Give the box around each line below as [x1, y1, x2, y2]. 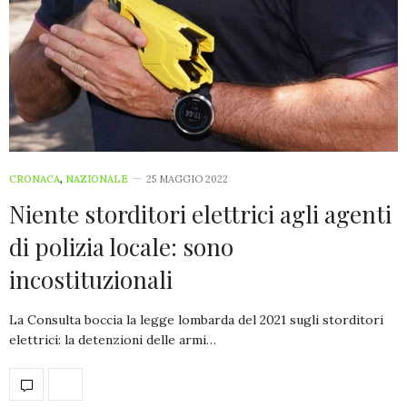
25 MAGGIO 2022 [146, 173, 228, 186]
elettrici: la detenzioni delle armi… [9, 332, 216, 349]
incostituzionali [9, 263, 173, 296]
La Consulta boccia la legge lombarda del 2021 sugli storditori [9, 312, 383, 329]
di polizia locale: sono [9, 231, 233, 263]
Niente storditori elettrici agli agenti [9, 198, 392, 231]
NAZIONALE [65, 173, 128, 186]
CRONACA [9, 173, 60, 186]
